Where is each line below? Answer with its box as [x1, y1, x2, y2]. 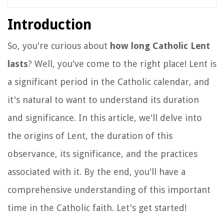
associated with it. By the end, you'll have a [7, 166, 185, 177]
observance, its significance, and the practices [7, 148, 197, 159]
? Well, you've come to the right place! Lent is [28, 58, 216, 69]
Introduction [7, 16, 91, 33]
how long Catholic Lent [110, 40, 210, 51]
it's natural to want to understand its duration [7, 94, 199, 105]
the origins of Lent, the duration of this [7, 130, 172, 141]
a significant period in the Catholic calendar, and [7, 76, 209, 87]
